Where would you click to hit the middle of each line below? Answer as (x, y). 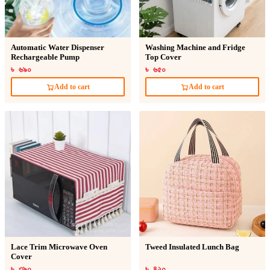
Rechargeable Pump (45, 57)
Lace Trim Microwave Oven (59, 247)
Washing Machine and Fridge (195, 48)
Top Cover (163, 57)
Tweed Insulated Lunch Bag (192, 247)
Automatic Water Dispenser (58, 48)
